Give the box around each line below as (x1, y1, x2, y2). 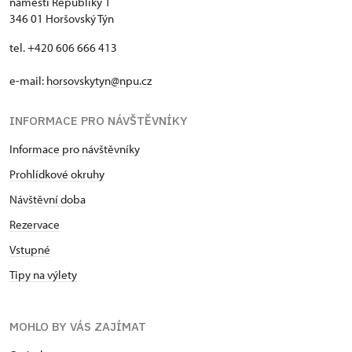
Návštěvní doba (9, 191, 86, 207)
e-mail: (9, 72, 46, 88)
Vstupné (9, 241, 50, 257)
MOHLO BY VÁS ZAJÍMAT (9, 318, 146, 334)
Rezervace (9, 216, 60, 232)
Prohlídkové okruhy (9, 166, 104, 181)
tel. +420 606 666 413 (9, 39, 117, 55)
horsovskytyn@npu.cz (46, 72, 152, 88)
